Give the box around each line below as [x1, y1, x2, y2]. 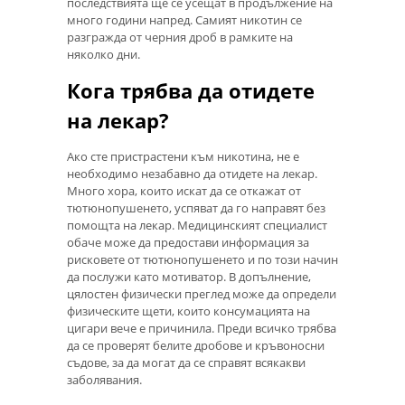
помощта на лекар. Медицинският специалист [67, 217, 327, 234]
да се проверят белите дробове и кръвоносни [67, 337, 325, 354]
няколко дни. [67, 45, 140, 62]
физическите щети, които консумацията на [67, 303, 310, 320]
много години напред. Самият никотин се [67, 11, 302, 28]
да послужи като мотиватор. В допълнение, [67, 268, 311, 286]
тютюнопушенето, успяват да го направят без [67, 200, 325, 217]
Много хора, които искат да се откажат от [67, 183, 301, 200]
